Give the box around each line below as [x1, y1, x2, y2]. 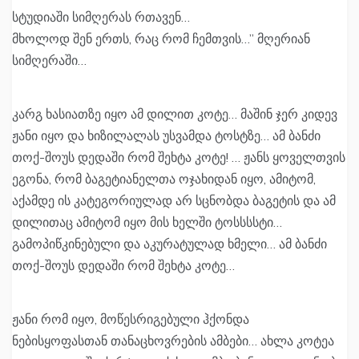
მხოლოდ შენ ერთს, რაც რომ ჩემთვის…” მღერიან [12, 30, 310, 47]
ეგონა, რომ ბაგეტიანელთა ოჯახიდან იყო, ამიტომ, [12, 171, 316, 188]
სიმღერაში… [12, 52, 87, 69]
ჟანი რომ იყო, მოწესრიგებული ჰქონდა [12, 311, 249, 328]
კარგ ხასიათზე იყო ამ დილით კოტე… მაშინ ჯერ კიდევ [12, 106, 337, 123]
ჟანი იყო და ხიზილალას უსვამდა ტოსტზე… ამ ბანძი [12, 127, 321, 144]
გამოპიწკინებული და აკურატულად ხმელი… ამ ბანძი [12, 236, 327, 252]
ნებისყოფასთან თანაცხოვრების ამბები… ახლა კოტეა [12, 333, 334, 349]
